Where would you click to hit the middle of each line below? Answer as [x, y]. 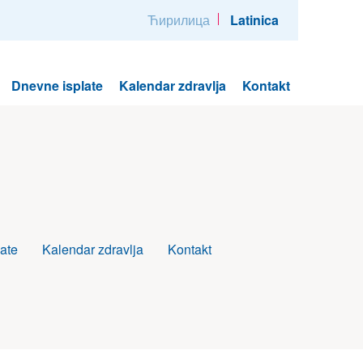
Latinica [254, 20]
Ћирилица [179, 20]
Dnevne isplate [57, 85]
